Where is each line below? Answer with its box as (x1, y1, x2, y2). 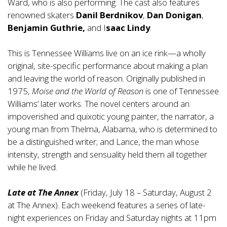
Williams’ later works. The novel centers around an (8, 98, 190, 110)
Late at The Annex (8, 186, 79, 199)
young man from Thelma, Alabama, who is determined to (8, 123, 217, 135)
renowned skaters (8, 9, 76, 21)
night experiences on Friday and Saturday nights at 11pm (8, 212, 216, 224)
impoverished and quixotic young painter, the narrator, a (8, 110, 214, 123)
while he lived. (8, 161, 57, 173)
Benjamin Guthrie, (8, 22, 85, 34)
